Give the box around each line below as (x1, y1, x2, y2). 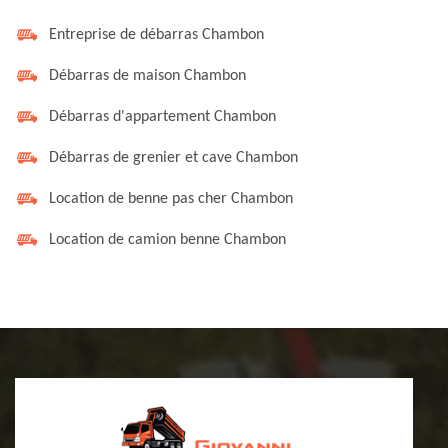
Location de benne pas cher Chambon (49, 191, 293, 207)
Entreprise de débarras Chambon (49, 27, 264, 43)
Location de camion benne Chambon (49, 232, 286, 248)
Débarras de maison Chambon (49, 68, 246, 84)
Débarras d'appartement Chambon (49, 109, 276, 125)
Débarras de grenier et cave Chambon (49, 150, 298, 166)
